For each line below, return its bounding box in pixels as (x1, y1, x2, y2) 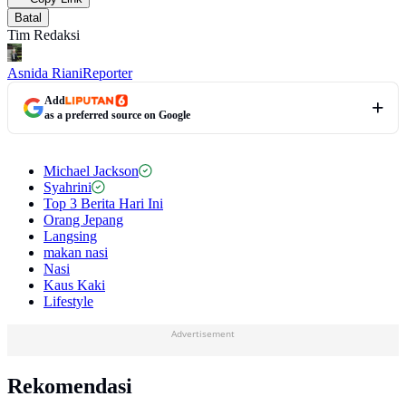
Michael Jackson (43, 162, 139, 179)
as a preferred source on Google (44, 108, 190, 121)
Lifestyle (43, 293, 93, 309)
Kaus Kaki (43, 276, 105, 293)
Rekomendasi (7, 373, 132, 398)
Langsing (43, 227, 97, 244)
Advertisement (171, 326, 235, 340)
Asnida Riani (7, 64, 82, 81)
